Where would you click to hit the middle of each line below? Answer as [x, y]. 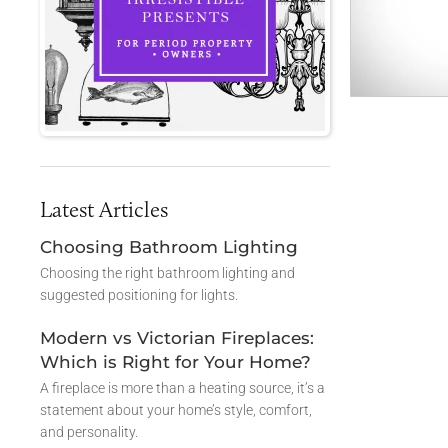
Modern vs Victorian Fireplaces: [177, 337]
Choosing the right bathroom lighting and [167, 272]
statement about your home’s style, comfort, [176, 409]
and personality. [89, 431]
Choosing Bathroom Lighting [169, 246]
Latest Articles [104, 209]
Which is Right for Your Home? [175, 361]
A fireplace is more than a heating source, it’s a [182, 387]
